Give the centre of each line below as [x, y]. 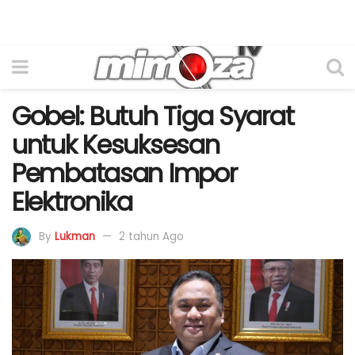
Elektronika [72, 202]
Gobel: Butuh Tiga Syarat [153, 116]
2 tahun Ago [151, 236]
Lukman [75, 236]
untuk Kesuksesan [116, 145]
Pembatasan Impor [124, 173]
